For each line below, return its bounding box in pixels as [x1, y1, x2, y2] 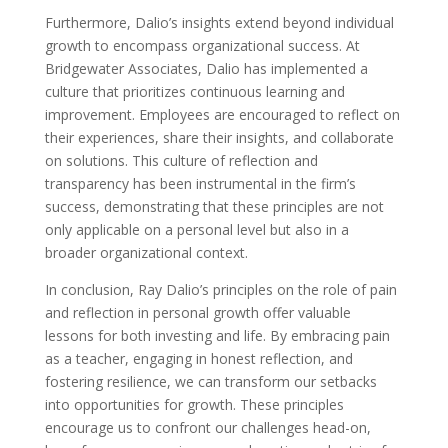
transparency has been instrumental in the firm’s [44, 174, 356, 193]
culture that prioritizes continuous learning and [44, 82, 345, 101]
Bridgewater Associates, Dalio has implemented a [44, 59, 368, 78]
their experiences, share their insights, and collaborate [44, 128, 394, 147]
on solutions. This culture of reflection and [44, 151, 318, 170]
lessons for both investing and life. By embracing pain [44, 326, 390, 345]
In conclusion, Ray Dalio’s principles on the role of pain [44, 280, 397, 299]
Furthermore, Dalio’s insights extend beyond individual [44, 13, 394, 32]
